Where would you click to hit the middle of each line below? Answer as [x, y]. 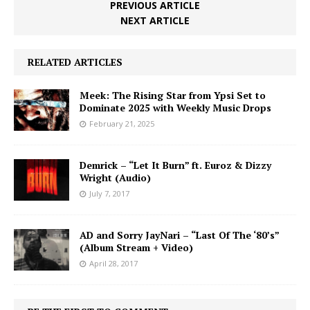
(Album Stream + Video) [136, 248]
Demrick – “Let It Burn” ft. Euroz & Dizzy [175, 165]
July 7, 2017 [109, 194]
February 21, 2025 [122, 124]
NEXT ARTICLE [155, 21]
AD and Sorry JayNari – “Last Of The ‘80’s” [179, 235]
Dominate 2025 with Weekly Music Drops [175, 108]
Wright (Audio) [115, 178]
